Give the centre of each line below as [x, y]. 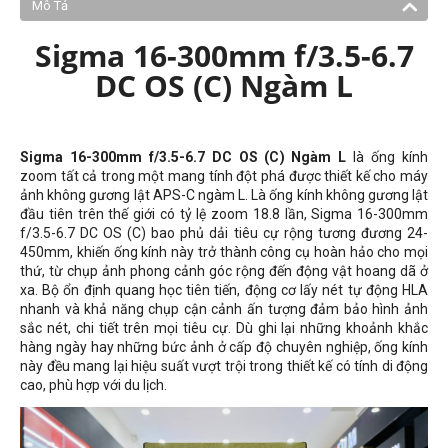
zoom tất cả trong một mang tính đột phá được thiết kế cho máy [224, 176]
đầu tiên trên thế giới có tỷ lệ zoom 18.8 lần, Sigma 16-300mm [224, 214]
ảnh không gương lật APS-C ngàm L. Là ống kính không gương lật [224, 195]
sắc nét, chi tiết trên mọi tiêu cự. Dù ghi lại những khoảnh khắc [224, 328]
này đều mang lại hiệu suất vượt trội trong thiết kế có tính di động [224, 366]
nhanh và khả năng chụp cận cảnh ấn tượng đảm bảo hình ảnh [224, 309]
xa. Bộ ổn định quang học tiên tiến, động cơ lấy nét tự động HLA [224, 290]
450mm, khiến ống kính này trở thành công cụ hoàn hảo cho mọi [224, 252]
